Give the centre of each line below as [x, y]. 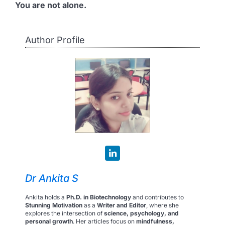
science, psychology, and [141, 213]
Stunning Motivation [54, 205]
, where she [162, 205]
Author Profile [55, 40]
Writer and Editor [122, 205]
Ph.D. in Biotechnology [99, 197]
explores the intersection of [65, 213]
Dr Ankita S [52, 179]
